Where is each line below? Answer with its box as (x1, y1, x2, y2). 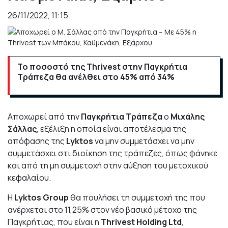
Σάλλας (8, 123, 37, 135)
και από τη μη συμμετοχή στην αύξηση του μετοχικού (8, 160, 208, 172)
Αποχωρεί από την (8, 111, 79, 123)
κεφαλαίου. (8, 172, 51, 184)
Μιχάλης (170, 111, 205, 123)
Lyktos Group (14, 192, 69, 204)
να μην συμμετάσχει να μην (95, 135, 194, 147)
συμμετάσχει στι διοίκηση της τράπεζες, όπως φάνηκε (8, 148, 217, 159)
